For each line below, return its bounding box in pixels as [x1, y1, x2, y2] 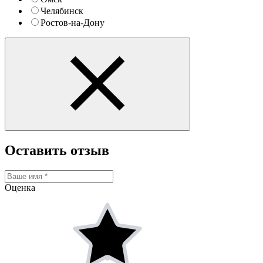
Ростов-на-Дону [41, 18, 104, 28]
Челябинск [41, 6, 83, 16]
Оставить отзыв [5, 143, 109, 159]
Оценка [5, 182, 35, 193]
